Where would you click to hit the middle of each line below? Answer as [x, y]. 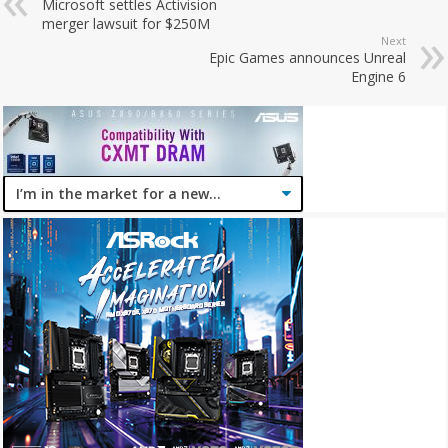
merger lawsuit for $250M [126, 23]
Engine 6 [378, 76]
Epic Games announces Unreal [307, 57]
